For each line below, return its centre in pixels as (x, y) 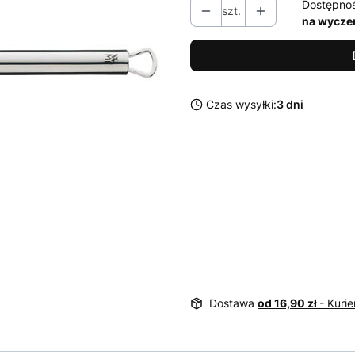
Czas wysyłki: (241, 104)
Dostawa (233, 303)
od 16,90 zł (288, 303)
